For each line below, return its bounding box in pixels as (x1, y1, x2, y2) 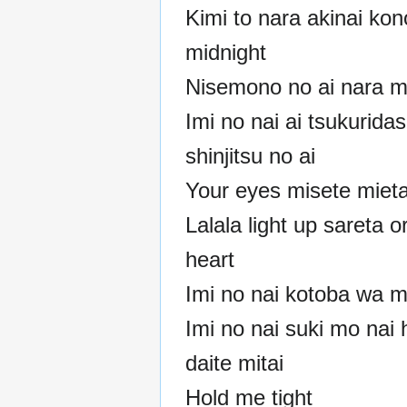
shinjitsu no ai (185, 143, 315, 168)
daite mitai (185, 350, 283, 375)
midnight (185, 39, 266, 65)
